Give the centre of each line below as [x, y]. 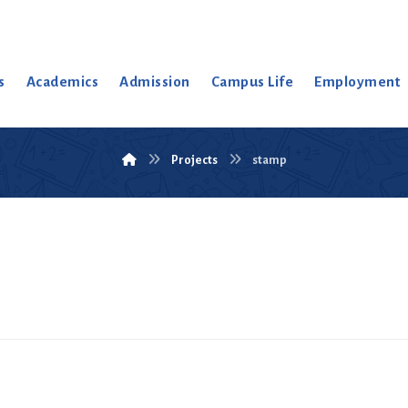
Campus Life [252, 82]
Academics [62, 82]
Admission [155, 82]
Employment [357, 82]
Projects [194, 160]
